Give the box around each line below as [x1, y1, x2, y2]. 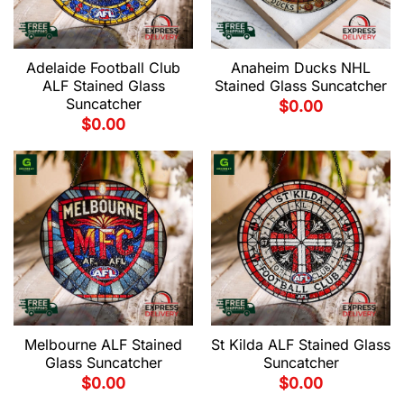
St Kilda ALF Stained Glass [211, 335, 390, 353]
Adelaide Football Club [26, 59, 180, 78]
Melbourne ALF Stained [24, 335, 182, 353]
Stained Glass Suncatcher [215, 77, 387, 96]
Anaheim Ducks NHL [231, 59, 371, 78]
